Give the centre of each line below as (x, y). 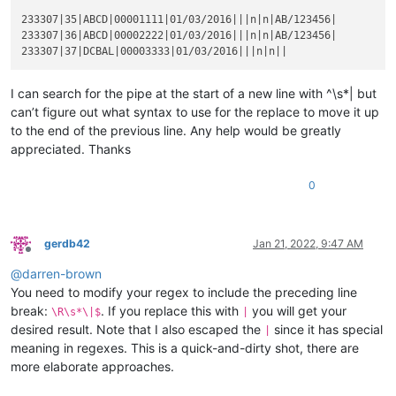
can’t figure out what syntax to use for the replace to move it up (195, 111)
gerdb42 (67, 243)
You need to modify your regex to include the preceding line (184, 292)
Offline (44, 256)
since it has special (327, 329)
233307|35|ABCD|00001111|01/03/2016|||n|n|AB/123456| (179, 19)
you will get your (297, 310)
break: (31, 310)
